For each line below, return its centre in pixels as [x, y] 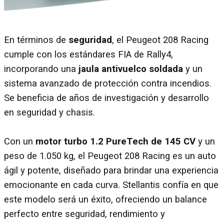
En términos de [36, 40]
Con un [20, 141]
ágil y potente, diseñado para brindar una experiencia [111, 170]
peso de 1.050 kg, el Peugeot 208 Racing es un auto [110, 156]
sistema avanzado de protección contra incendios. [108, 83]
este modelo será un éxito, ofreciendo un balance [105, 199]
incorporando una [41, 69]
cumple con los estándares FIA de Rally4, [88, 54]
